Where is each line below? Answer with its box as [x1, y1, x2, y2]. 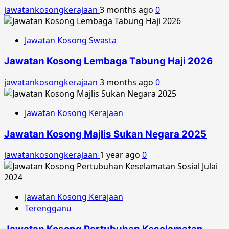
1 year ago [100, 149, 142, 161]
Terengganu [25, 202, 72, 214]
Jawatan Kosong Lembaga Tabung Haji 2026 [4, 55, 213, 67]
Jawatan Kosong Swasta [25, 34, 117, 46]
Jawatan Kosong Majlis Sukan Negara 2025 [4, 128, 207, 140]
